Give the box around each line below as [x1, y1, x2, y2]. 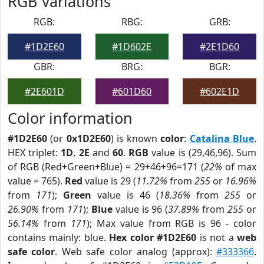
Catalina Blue [189, 132, 255, 145]
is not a [196, 231, 237, 244]
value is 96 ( [112, 203, 169, 216]
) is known [110, 132, 161, 145]
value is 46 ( [91, 189, 159, 202]
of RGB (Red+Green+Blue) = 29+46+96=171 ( [8, 160, 204, 173]
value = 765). [8, 174, 65, 187]
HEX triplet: [8, 146, 61, 159]
